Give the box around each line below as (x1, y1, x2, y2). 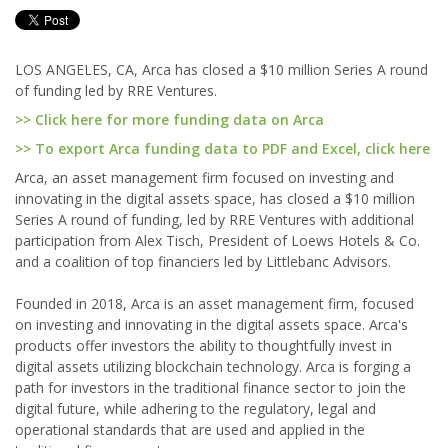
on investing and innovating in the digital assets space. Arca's (15, 315, 408, 334)
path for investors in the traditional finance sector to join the (15, 378, 406, 397)
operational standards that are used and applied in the (15, 420, 365, 439)
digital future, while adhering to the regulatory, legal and (15, 399, 376, 418)
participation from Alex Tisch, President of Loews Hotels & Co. (15, 231, 420, 250)
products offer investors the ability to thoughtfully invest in (15, 336, 392, 355)
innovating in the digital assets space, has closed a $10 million (15, 189, 415, 208)
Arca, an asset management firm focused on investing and (15, 168, 394, 187)
